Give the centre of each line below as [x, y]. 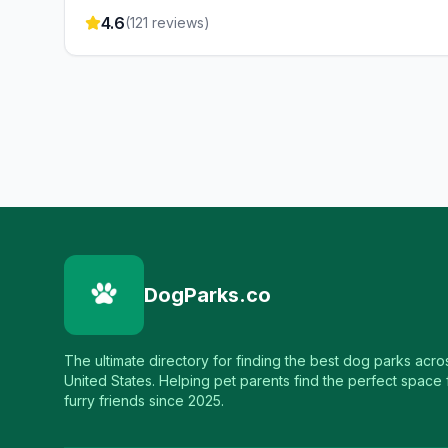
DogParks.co [207, 295]
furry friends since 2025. [144, 400]
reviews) [179, 22]
